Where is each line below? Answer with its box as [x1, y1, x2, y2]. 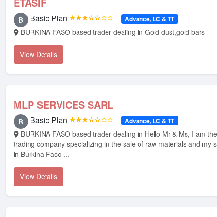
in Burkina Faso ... [14, 149, 69, 159]
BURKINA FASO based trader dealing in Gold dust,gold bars [21, 27, 205, 37]
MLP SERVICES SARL [14, 97, 113, 111]
